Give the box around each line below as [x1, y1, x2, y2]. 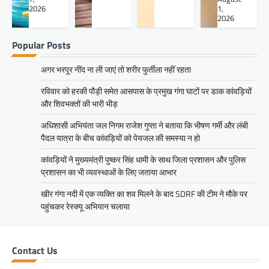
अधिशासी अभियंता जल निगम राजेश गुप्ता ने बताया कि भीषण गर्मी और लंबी [41, 119, 248, 132]
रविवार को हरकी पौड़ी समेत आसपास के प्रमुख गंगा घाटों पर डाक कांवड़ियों [41, 85, 252, 98]
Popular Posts [12, 38, 71, 53]
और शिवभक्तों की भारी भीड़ [41, 97, 118, 110]
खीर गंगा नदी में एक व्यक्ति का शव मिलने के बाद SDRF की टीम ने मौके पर [41, 187, 247, 201]
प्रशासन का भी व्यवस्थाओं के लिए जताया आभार [41, 166, 177, 179]
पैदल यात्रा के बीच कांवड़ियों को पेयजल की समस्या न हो [41, 131, 200, 145]
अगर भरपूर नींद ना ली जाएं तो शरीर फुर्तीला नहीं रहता [41, 63, 191, 76]
